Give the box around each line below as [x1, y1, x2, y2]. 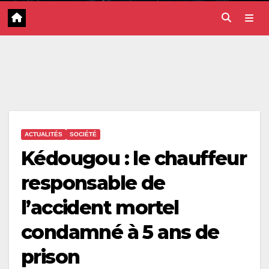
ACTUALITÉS [25, 131, 62, 138]
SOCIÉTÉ [70, 131, 97, 138]
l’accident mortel [21, 196, 179, 220]
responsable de [21, 171, 165, 195]
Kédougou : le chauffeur [21, 147, 247, 171]
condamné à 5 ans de [21, 220, 219, 244]
